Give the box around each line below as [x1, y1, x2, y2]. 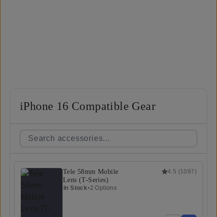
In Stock [63, 184, 88, 191]
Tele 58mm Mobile [63, 168, 119, 175]
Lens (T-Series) [63, 176, 108, 184]
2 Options [90, 184, 117, 191]
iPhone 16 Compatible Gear [20, 99, 155, 112]
